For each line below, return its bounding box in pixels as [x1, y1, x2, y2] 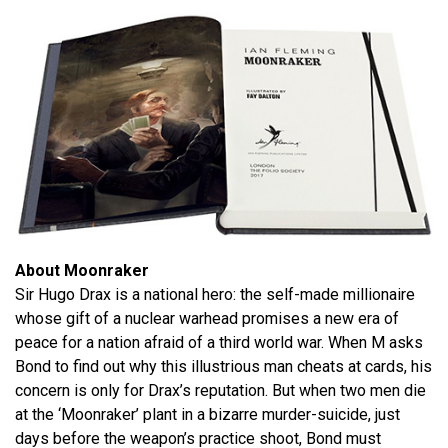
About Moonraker [15, 261, 149, 281]
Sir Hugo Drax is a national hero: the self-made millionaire [15, 285, 415, 305]
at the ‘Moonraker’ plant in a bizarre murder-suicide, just [15, 405, 400, 425]
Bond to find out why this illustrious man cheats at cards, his [15, 357, 432, 377]
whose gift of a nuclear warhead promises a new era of [15, 309, 399, 329]
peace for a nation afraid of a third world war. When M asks [15, 333, 423, 353]
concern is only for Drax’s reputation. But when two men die [15, 381, 426, 401]
